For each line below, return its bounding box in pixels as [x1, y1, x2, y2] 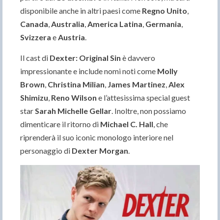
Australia [51, 19, 84, 29]
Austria [58, 32, 85, 42]
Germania [145, 19, 181, 29]
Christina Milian [48, 80, 105, 89]
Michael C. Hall [100, 119, 153, 129]
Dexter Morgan [72, 146, 128, 156]
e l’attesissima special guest [97, 93, 190, 103]
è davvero [121, 53, 155, 63]
